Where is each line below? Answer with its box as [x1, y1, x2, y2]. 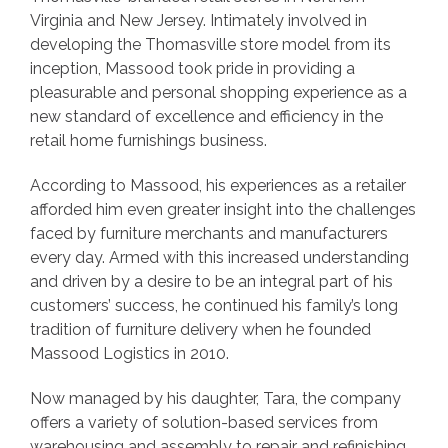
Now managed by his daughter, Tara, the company [30, 388, 401, 408]
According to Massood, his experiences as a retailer [30, 175, 406, 195]
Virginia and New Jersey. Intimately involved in [30, 10, 367, 30]
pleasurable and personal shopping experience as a [30, 82, 407, 102]
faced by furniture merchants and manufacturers [30, 223, 388, 243]
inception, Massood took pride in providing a [30, 58, 355, 78]
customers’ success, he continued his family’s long [30, 295, 398, 315]
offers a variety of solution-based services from [30, 412, 378, 432]
